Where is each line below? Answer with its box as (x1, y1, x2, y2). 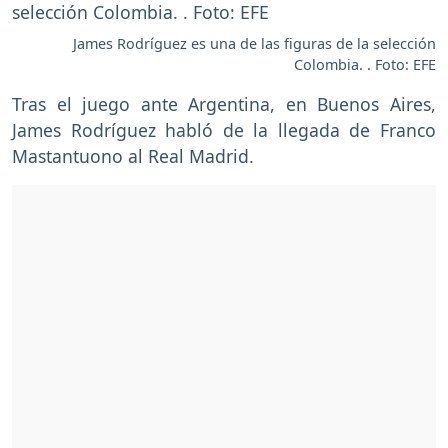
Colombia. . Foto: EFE (294, 54, 436, 74)
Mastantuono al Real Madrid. (12, 143, 254, 168)
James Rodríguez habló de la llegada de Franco (12, 117, 436, 142)
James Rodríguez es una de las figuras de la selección (73, 33, 436, 53)
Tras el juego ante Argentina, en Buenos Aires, (12, 91, 436, 116)
